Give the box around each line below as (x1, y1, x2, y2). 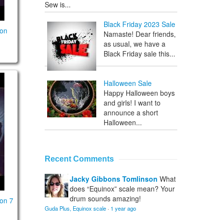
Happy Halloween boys (104, 88, 175, 98)
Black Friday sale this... (104, 49, 175, 59)
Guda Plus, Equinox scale (45, 204, 106, 213)
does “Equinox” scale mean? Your (70, 184, 175, 194)
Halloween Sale (104, 78, 152, 88)
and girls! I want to (104, 98, 161, 108)
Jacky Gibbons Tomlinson (70, 174, 158, 184)
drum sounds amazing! (70, 193, 141, 204)
